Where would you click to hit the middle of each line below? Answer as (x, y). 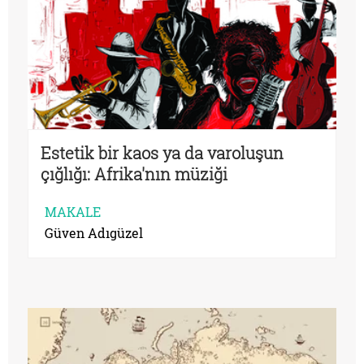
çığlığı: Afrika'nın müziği (134, 174)
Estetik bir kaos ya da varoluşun (162, 153)
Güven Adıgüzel (94, 233)
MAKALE (73, 212)
